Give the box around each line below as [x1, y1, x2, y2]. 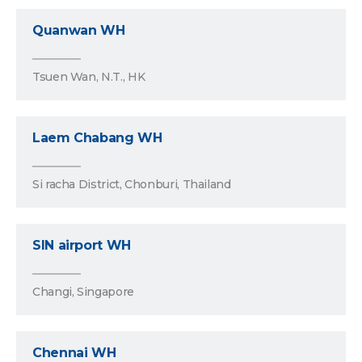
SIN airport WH [32, 238, 131, 254]
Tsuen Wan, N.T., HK [32, 69, 145, 85]
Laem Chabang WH [32, 130, 162, 146]
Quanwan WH [32, 23, 125, 39]
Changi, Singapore [32, 284, 134, 300]
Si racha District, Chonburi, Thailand [32, 177, 231, 192]
